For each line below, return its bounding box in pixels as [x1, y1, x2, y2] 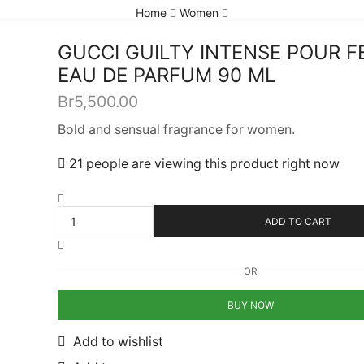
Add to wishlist [73, 334, 163, 350]
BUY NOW [227, 298, 274, 311]
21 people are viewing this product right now [66, 155, 340, 171]
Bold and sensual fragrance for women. [58, 121, 295, 137]
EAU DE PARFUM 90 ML [58, 63, 276, 87]
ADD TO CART [264, 214, 331, 227]
